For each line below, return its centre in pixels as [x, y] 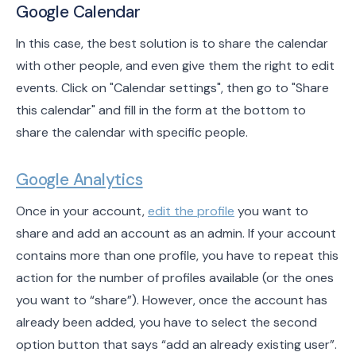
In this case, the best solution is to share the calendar [172, 44]
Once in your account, [82, 211]
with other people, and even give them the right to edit [175, 66]
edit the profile [191, 211]
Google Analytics [79, 180]
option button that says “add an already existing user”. [176, 345]
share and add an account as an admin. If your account [176, 234]
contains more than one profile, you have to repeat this [177, 256]
